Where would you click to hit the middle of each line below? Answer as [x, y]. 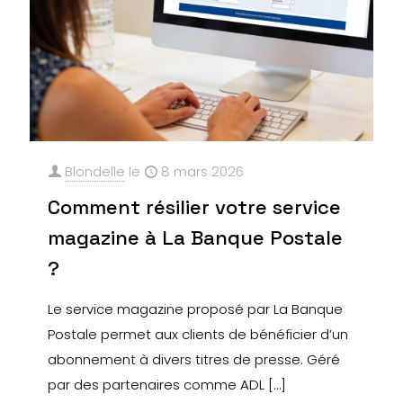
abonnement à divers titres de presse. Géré [194, 359]
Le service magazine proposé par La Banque [195, 309]
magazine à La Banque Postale [195, 237]
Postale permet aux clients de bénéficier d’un [198, 334]
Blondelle [95, 171]
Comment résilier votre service [194, 206]
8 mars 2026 [202, 171]
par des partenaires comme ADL [156, 384]
